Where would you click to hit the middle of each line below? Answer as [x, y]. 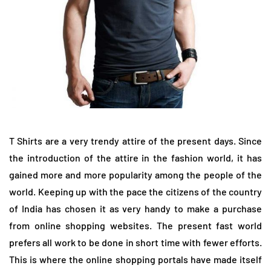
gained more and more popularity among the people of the [135, 175]
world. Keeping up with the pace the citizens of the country [135, 192]
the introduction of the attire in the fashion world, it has [135, 158]
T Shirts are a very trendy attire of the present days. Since [135, 141]
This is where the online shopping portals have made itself [135, 260]
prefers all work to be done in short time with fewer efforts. [135, 243]
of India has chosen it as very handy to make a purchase [135, 209]
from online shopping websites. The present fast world [135, 226]
